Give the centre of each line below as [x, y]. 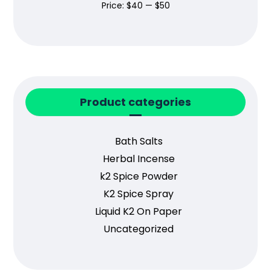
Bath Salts [139, 142]
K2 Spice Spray [139, 194]
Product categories [135, 102]
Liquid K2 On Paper [139, 212]
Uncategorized [139, 229]
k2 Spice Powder [139, 177]
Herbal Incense [139, 159]
